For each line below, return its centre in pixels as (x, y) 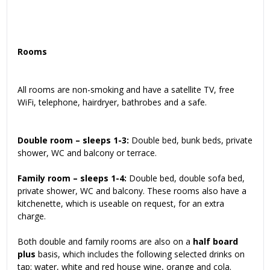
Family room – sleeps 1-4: (72, 178)
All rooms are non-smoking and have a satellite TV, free (126, 90)
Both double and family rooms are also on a (105, 242)
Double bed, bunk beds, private (191, 140)
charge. (32, 216)
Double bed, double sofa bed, (186, 178)
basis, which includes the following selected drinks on (140, 254)
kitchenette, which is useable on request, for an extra (121, 204)
